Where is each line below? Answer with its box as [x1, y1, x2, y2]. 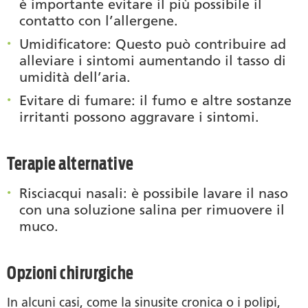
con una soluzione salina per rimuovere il [19, 201, 285, 218]
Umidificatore [19, 35, 107, 52]
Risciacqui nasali [19, 184, 123, 201]
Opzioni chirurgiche [7, 261, 134, 283]
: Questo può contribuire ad [107, 35, 286, 52]
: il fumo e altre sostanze [131, 91, 291, 109]
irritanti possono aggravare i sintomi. [19, 108, 259, 125]
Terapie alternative [7, 152, 134, 174]
